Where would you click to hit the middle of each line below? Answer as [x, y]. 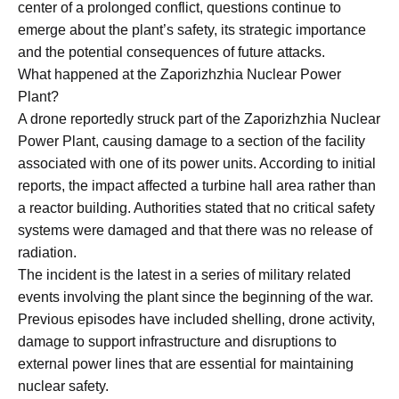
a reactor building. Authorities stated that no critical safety [196, 208]
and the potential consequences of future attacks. [171, 52]
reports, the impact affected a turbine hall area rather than [197, 185]
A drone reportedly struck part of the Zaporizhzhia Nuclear [199, 118]
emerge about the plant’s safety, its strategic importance [192, 29]
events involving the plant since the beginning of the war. [195, 297]
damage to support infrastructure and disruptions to [177, 341]
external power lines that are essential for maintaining [186, 363]
